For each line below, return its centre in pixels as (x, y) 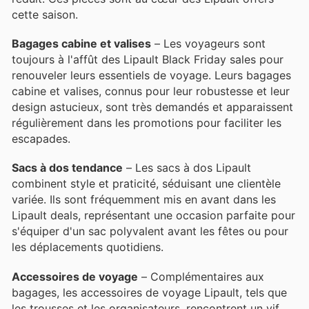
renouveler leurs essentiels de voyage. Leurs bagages (151, 76)
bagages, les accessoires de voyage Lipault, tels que (149, 292)
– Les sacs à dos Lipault (187, 168)
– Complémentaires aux (201, 276)
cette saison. (45, 15)
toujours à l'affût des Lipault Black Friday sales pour (148, 60)
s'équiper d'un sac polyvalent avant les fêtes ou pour (150, 231)
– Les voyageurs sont (208, 44)
